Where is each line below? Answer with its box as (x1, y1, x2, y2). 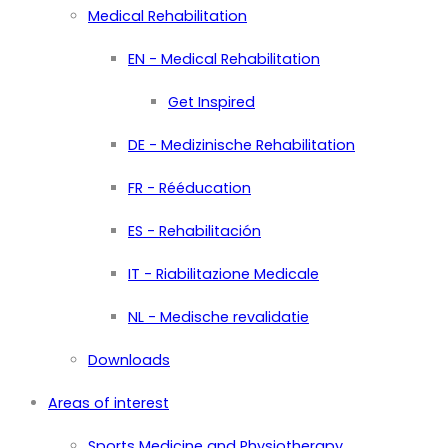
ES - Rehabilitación (128, 220, 261, 241)
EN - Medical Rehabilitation (128, 48, 320, 69)
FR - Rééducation (128, 177, 251, 198)
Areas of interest (48, 392, 169, 413)
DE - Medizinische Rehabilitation (128, 134, 355, 155)
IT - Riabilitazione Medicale (128, 263, 319, 284)
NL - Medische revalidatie (128, 306, 309, 327)
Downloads (88, 349, 170, 370)
